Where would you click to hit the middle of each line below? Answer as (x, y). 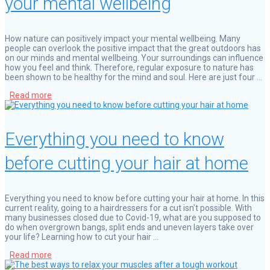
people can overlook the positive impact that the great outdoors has (133, 48)
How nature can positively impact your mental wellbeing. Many (123, 38)
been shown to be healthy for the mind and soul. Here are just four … (133, 77)
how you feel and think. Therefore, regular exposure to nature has (129, 67)
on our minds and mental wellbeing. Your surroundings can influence (134, 58)
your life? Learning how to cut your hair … (82, 237)
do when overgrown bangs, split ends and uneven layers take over (129, 227)
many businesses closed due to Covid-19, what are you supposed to (133, 217)
